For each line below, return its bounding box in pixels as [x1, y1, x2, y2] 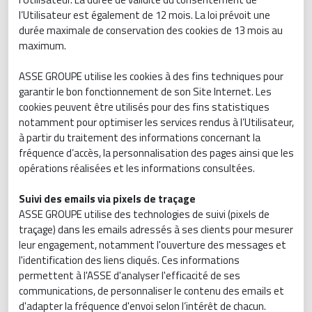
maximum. [19, 38, 66, 54]
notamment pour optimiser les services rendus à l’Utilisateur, [19, 114, 294, 130]
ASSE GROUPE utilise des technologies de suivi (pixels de [19, 206, 270, 222]
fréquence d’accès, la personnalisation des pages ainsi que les [19, 145, 294, 161]
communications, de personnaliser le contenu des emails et [19, 283, 284, 299]
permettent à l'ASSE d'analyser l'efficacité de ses [19, 267, 240, 283]
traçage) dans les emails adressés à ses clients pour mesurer [19, 221, 293, 237]
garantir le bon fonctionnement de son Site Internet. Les [19, 84, 272, 100]
